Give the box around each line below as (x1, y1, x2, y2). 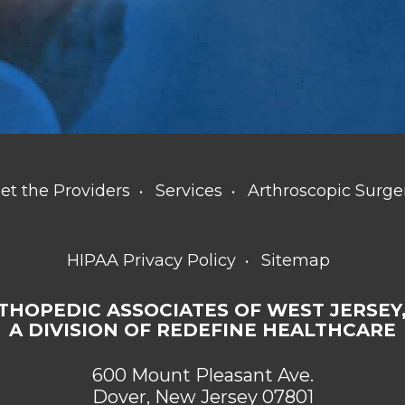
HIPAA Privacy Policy (66, 250, 236, 270)
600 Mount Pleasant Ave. (91, 363, 314, 386)
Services (155, 180, 222, 201)
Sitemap (260, 250, 330, 270)
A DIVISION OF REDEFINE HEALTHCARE (9, 318, 396, 341)
